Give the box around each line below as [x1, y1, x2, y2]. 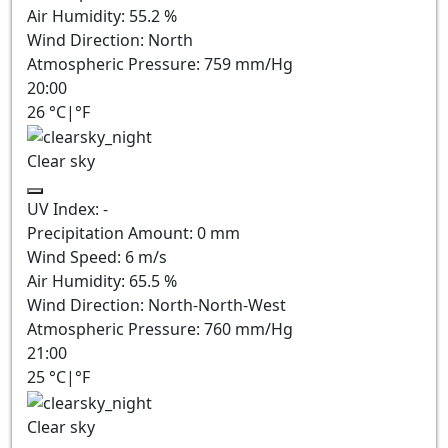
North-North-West [148, 294, 286, 317]
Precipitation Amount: [27, 222, 197, 245]
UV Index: [27, 198, 103, 221]
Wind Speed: [27, 246, 125, 269]
